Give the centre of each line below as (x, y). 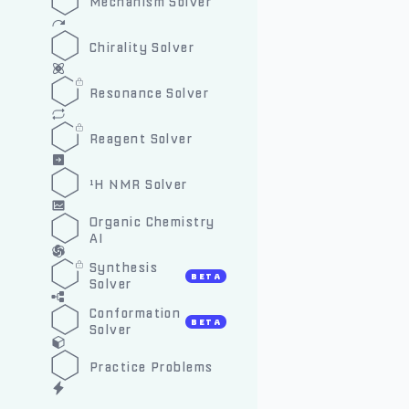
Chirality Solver (142, 48)
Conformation (136, 314)
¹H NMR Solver (139, 185)
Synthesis (124, 268)
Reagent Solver (142, 139)
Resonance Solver (150, 94)
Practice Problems (152, 367)
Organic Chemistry (152, 222)
